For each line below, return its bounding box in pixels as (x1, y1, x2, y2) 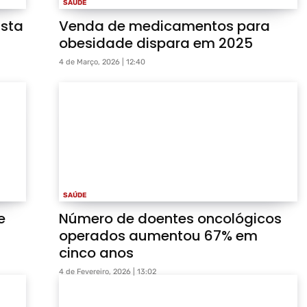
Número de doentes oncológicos (59, 209, 282, 229)
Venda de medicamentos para (59, 16, 270, 36)
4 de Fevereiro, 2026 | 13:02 (59, 267, 156, 277)
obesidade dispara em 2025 (59, 34, 253, 53)
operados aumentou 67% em (59, 226, 258, 246)
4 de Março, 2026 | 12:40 (59, 58, 145, 67)
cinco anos (59, 243, 134, 263)
